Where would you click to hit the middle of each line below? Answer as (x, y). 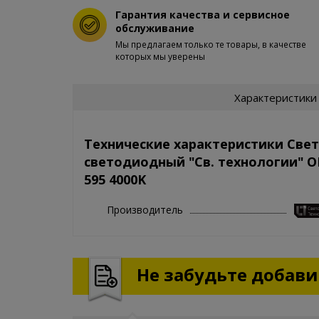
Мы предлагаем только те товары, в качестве (211, 45)
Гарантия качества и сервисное (203, 15)
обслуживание (155, 28)
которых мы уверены (160, 57)
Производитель (145, 209)
